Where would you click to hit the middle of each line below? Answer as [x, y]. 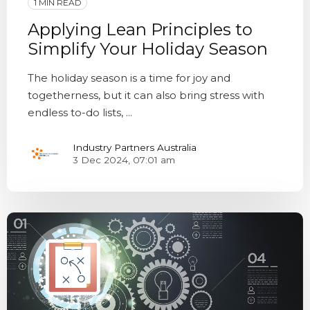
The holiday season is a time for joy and [129, 77]
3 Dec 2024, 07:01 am [124, 160]
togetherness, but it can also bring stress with [146, 95]
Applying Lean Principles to [140, 29]
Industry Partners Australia [135, 148]
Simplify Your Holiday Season [148, 48]
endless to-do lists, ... [80, 112]
